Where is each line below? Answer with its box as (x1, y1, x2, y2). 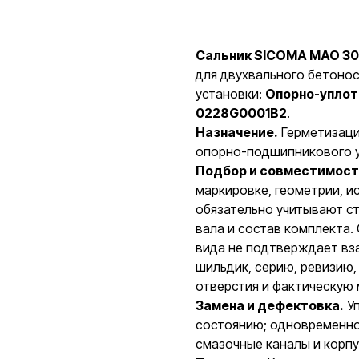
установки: (196, 86, 265, 102)
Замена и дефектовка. (196, 297, 344, 313)
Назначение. (196, 124, 278, 140)
